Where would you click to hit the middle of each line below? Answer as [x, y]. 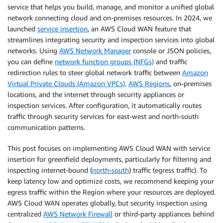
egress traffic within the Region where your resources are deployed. [111, 192]
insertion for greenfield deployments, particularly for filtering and [109, 159]
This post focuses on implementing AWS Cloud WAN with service [109, 148]
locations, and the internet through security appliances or [96, 94]
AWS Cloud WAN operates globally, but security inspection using [107, 203]
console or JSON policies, [171, 51]
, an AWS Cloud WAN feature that [139, 29]
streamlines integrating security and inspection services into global [111, 40]
